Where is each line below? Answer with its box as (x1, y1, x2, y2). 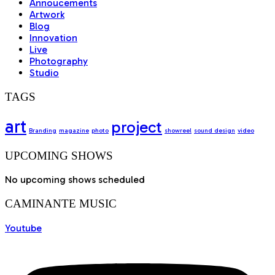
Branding (29, 126, 56, 134)
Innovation (29, 32, 77, 44)
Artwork (29, 9, 64, 21)
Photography (29, 55, 88, 68)
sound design (194, 126, 235, 134)
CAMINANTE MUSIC (5, 197, 117, 210)
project (111, 117, 162, 137)
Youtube (5, 222, 42, 234)
